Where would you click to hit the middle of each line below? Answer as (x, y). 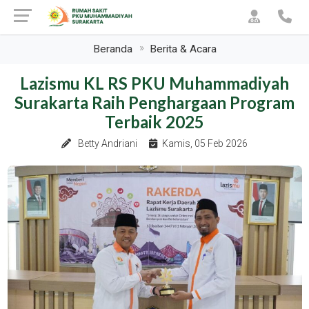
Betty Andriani (108, 143)
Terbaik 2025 (154, 122)
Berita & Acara (183, 49)
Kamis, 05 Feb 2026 (205, 143)
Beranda (112, 49)
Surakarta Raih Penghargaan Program (154, 103)
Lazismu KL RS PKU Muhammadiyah (154, 83)
